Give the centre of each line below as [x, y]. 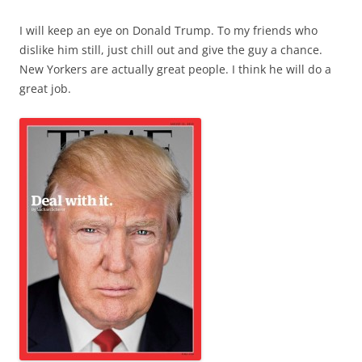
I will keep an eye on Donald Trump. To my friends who [168, 30]
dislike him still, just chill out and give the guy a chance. [171, 49]
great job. [45, 88]
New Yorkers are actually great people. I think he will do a [175, 69]
